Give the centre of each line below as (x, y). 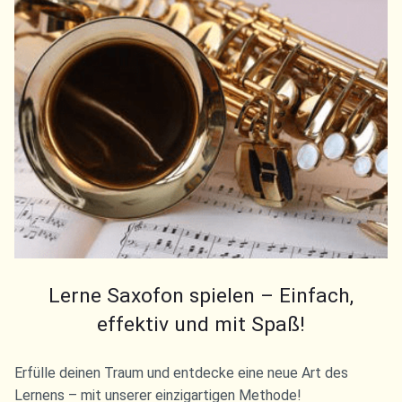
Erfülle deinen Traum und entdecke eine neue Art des (181, 373)
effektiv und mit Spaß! (201, 325)
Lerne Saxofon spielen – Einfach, (201, 296)
